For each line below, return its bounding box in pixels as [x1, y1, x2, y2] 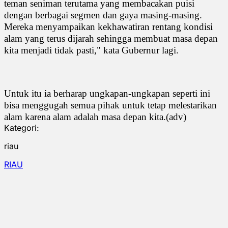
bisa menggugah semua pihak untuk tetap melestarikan [4, 99, 217, 110]
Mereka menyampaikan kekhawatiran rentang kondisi [4, 21, 213, 32]
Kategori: [4, 122, 39, 133]
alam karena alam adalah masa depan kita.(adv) [4, 111, 186, 122]
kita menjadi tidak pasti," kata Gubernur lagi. [4, 44, 181, 55]
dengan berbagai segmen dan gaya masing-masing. [4, 9, 202, 20]
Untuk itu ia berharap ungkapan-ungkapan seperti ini [4, 88, 210, 99]
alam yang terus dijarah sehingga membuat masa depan [4, 33, 218, 44]
